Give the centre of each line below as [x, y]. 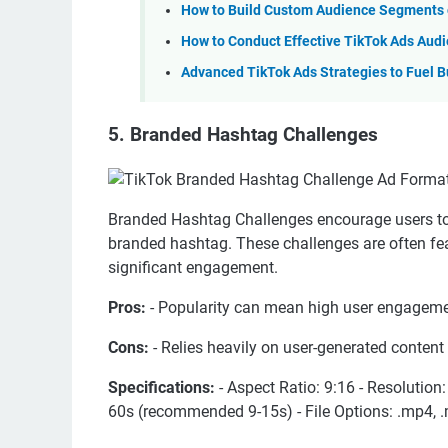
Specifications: [161, 387]
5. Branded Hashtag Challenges [243, 135]
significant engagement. [193, 267]
